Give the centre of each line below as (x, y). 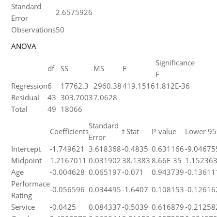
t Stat (130, 131)
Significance (175, 62)
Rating (21, 195)
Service (23, 207)
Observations (33, 30)
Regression (29, 86)
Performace (30, 184)
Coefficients (69, 131)
